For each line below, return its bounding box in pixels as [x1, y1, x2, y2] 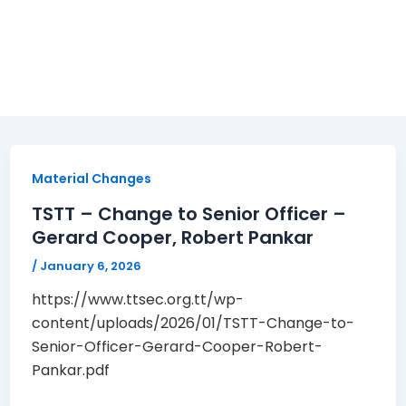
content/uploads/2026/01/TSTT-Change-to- [31, 313, 354, 334]
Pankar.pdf [31, 360, 110, 382]
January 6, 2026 [39, 256, 141, 275]
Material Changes [31, 169, 151, 188]
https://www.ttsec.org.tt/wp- [31, 289, 244, 311]
